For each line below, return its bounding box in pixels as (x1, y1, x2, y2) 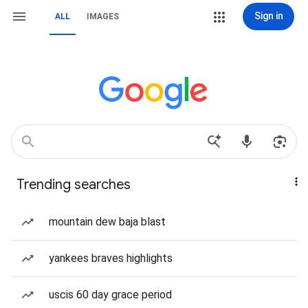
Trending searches (16, 176, 131, 193)
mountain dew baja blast (49, 215, 166, 228)
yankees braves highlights (49, 252, 173, 265)
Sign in (254, 10, 283, 21)
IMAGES (87, 12, 119, 21)
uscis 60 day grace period (49, 288, 172, 301)
